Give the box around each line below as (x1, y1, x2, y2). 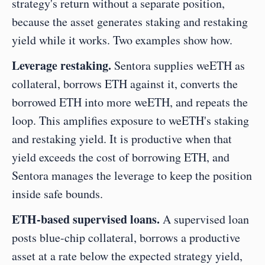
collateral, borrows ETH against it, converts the (12, 76, 238, 92)
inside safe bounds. (12, 186, 103, 202)
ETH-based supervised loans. (12, 211, 160, 228)
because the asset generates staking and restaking (12, 14, 248, 30)
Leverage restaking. (12, 57, 111, 75)
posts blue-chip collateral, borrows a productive (12, 230, 240, 246)
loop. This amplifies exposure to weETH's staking (12, 112, 249, 129)
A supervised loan (160, 211, 249, 228)
